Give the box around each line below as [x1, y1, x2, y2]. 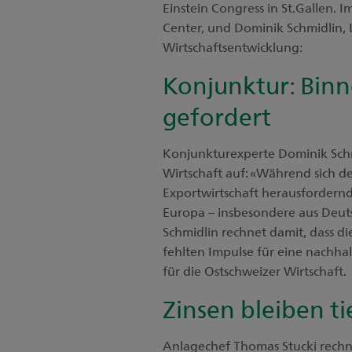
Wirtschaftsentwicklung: [163, 38, 302, 55]
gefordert [163, 100, 271, 131]
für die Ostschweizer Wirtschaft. [163, 262, 346, 279]
